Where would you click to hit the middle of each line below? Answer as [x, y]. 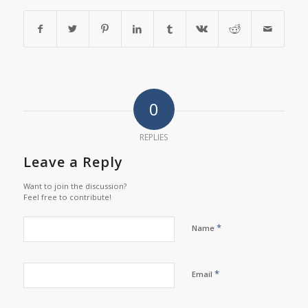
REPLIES [154, 137]
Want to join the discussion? [75, 186]
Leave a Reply [73, 162]
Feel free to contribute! [67, 197]
